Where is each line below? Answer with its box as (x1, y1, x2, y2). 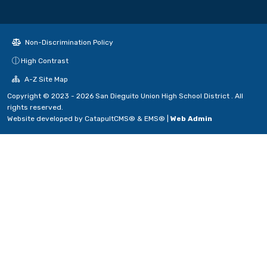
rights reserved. (7, 103, 63, 112)
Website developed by (7, 114, 85, 123)
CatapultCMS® (85, 114, 135, 123)
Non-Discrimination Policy (23, 38, 113, 47)
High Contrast (21, 57, 69, 66)
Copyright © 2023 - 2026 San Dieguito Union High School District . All (7, 92, 243, 101)
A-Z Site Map (23, 75, 68, 84)
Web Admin (170, 114, 212, 123)
